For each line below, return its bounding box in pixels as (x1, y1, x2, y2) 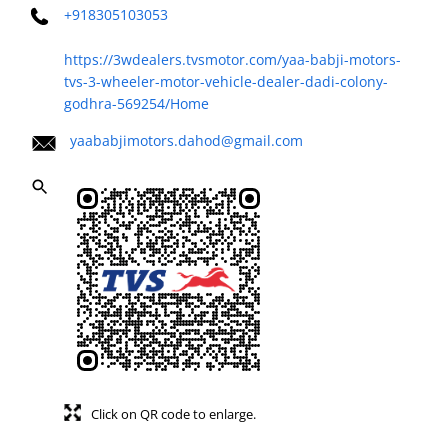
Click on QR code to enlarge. (91, 404, 256, 423)
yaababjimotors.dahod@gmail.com (70, 130, 303, 150)
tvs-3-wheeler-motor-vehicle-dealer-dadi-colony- (64, 71, 388, 91)
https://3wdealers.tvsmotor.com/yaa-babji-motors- (64, 49, 401, 69)
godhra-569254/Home (64, 93, 209, 113)
